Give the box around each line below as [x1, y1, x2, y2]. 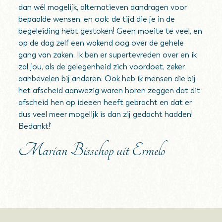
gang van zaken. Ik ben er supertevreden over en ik [18, 50, 197, 59]
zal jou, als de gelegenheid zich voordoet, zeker [18, 62, 185, 71]
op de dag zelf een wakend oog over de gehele [18, 38, 184, 48]
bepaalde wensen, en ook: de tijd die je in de [18, 14, 175, 24]
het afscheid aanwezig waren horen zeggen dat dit [18, 86, 201, 95]
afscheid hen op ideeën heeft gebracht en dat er [18, 98, 192, 107]
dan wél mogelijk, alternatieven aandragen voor [18, 2, 187, 12]
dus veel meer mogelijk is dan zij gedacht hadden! [18, 110, 193, 119]
